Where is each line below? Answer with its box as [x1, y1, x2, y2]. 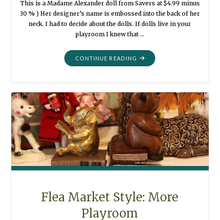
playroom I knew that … [75, 30, 144, 38]
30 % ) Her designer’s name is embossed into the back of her [20, 10, 200, 18]
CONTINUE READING [75, 55, 137, 61]
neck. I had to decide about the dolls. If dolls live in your [28, 20, 192, 28]
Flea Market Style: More [41, 190, 179, 205]
